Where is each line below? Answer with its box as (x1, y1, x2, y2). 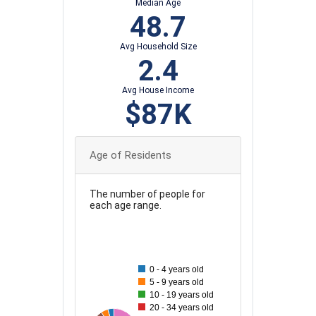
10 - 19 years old (150, 290, 214, 300)
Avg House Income (122, 85, 194, 96)
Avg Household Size (119, 42, 197, 52)
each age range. (90, 200, 162, 212)
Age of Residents (90, 149, 171, 162)
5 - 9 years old (150, 277, 205, 288)
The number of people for (90, 188, 205, 200)
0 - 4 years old (150, 265, 205, 275)
